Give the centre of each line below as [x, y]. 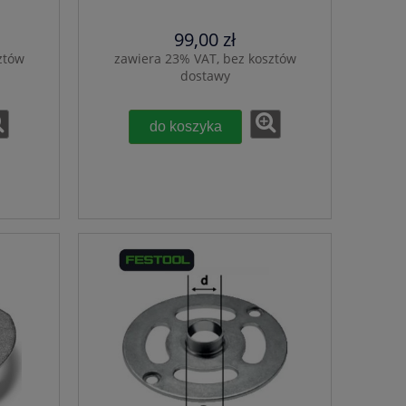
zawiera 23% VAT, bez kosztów [205, 59]
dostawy [205, 76]
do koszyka [185, 126]
